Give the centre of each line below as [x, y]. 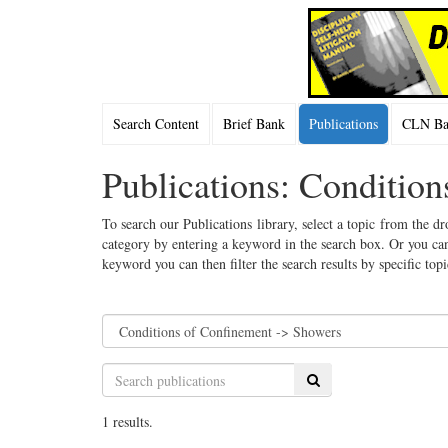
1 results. [127, 421]
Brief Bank [254, 123]
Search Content [156, 123]
